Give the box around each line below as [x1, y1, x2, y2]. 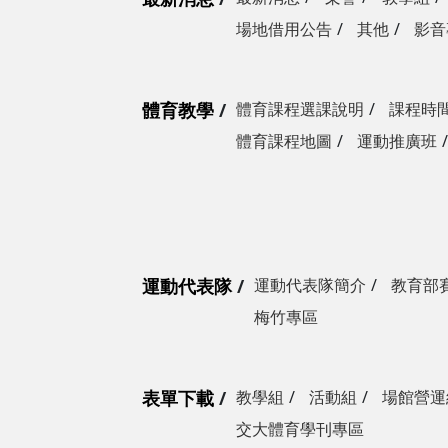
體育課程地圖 [236, 130, 332, 153]
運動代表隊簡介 [254, 274, 366, 297]
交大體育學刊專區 [236, 418, 364, 441]
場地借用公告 [236, 18, 332, 41]
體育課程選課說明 [236, 98, 364, 121]
